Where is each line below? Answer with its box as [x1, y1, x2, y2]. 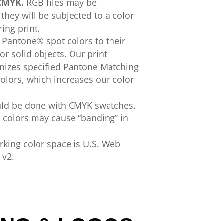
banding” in [80, 112, 128, 124]
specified [20, 61, 63, 73]
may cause [28, 112, 75, 124]
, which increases [21, 74, 93, 85]
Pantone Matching [63, 61, 139, 73]
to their [95, 35, 125, 47]
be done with [11, 99, 66, 111]
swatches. [92, 99, 136, 111]
